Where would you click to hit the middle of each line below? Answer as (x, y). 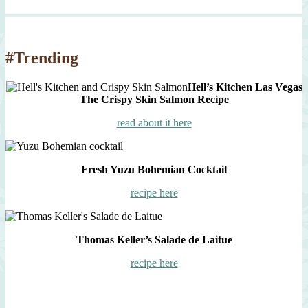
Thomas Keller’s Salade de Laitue (154, 240)
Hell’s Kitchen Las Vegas (245, 87)
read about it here (154, 123)
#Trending (42, 58)
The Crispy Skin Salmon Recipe (154, 100)
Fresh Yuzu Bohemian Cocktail (154, 170)
